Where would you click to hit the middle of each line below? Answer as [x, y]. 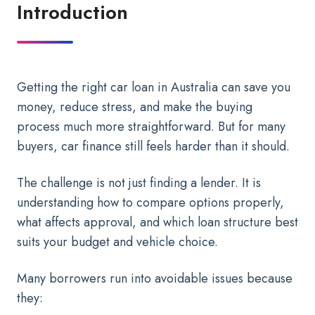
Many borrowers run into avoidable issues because [155, 278]
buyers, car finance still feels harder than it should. [153, 146]
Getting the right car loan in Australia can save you [154, 87]
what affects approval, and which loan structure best [157, 222]
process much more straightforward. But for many [151, 127]
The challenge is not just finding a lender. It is [139, 183]
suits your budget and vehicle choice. [117, 242]
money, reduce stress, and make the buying [135, 107]
